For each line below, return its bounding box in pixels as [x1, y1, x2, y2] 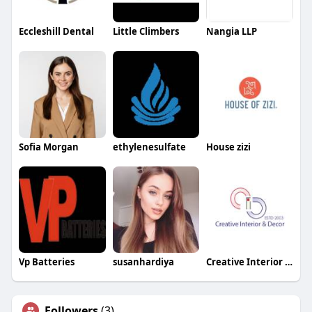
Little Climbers [112, 24, 179, 38]
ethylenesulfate [112, 140, 186, 153]
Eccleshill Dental [18, 24, 94, 38]
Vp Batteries [18, 256, 75, 269]
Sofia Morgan [18, 140, 79, 153]
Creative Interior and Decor [285, 256, 293, 269]
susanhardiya [112, 256, 174, 269]
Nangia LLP [206, 24, 258, 38]
